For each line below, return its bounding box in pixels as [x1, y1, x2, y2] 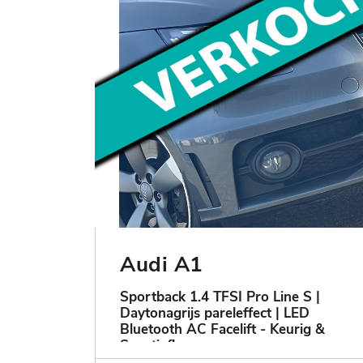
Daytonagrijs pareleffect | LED [120, 304, 310, 323]
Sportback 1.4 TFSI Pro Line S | [120, 288, 320, 307]
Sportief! [120, 336, 175, 356]
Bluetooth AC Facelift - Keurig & [120, 320, 325, 340]
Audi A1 [120, 250, 203, 280]
